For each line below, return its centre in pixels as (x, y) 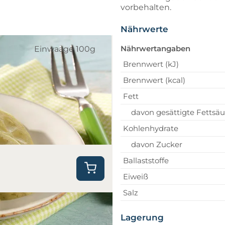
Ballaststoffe (146, 160)
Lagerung (142, 217)
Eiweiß (136, 176)
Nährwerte (144, 29)
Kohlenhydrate (151, 128)
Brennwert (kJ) (151, 64)
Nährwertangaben (155, 48)
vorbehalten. (146, 7)
